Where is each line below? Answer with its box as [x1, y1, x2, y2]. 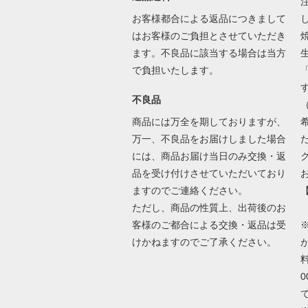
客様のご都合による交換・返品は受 [131, 219, 286, 230]
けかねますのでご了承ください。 [131, 236, 279, 247]
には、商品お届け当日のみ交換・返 [131, 150, 286, 162]
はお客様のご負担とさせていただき [131, 30, 286, 41]
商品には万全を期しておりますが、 [131, 115, 286, 127]
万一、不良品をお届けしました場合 [131, 133, 286, 144]
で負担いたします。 [131, 64, 221, 76]
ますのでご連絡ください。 [131, 184, 247, 196]
